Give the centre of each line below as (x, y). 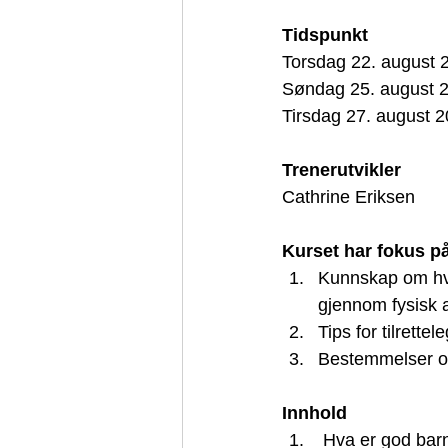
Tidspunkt (325, 35)
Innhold (317, 413)
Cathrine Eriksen (348, 197)
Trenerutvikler (341, 170)
